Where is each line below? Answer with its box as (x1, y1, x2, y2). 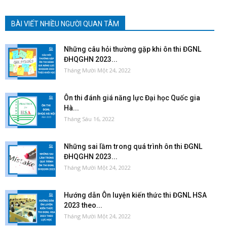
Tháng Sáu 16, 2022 (64, 115, 115, 123)
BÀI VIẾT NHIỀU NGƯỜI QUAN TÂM (11, 19, 119, 28)
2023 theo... (64, 201, 102, 209)
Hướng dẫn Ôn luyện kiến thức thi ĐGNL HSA (64, 191, 207, 199)
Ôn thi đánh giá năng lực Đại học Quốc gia (64, 93, 200, 102)
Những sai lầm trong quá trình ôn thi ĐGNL (64, 142, 202, 150)
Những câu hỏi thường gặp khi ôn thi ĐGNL (64, 45, 201, 53)
